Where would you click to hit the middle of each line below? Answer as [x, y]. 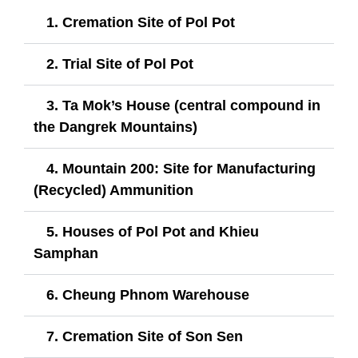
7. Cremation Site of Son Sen [145, 336]
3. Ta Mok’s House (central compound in [183, 105]
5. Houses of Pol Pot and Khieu [153, 231]
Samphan [66, 253]
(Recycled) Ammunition [113, 190]
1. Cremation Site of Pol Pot [141, 22]
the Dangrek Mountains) [115, 127]
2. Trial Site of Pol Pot [120, 64]
